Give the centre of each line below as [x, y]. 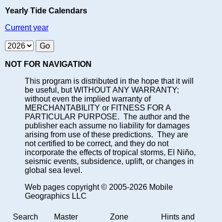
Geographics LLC [56, 196]
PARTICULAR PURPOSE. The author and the [107, 116]
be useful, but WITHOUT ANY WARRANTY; [102, 90]
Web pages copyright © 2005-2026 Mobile [99, 187]
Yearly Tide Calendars [46, 10]
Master [66, 217]
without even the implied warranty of [88, 99]
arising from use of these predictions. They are [107, 134]
